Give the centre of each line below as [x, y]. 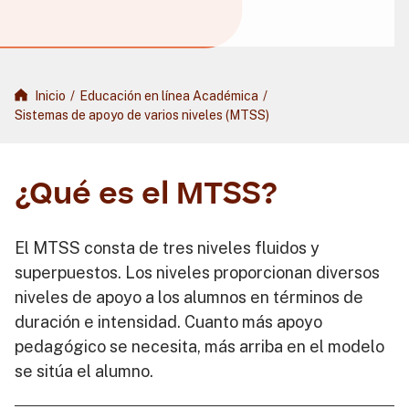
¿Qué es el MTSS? [146, 194]
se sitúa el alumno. [84, 371]
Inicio [50, 96]
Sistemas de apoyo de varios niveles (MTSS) [142, 115]
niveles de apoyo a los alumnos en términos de [189, 297]
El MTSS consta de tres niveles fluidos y [167, 248]
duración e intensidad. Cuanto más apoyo [168, 322]
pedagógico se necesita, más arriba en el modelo [199, 346]
